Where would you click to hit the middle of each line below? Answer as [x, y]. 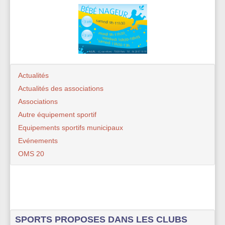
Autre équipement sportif [57, 114]
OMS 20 [31, 153]
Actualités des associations [61, 88]
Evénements [38, 140]
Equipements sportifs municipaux [71, 127]
